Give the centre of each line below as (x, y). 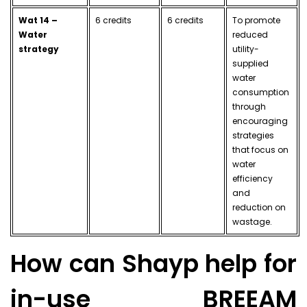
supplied (250, 64)
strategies (253, 136)
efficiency (252, 179)
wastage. (252, 222)
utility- (245, 49)
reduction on (259, 208)
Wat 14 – (38, 21)
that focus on (260, 150)
